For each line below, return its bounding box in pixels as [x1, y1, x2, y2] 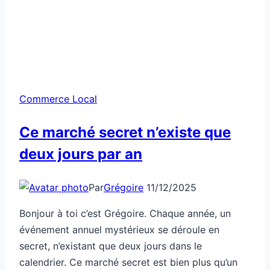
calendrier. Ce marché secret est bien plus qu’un [19, 256, 237, 268]
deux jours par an [19, 145, 142, 163]
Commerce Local [19, 92, 97, 105]
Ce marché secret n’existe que [19, 123, 231, 141]
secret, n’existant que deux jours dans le [19, 239, 202, 252]
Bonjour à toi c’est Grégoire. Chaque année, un [19, 207, 231, 219]
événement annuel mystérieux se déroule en [19, 223, 219, 236]
